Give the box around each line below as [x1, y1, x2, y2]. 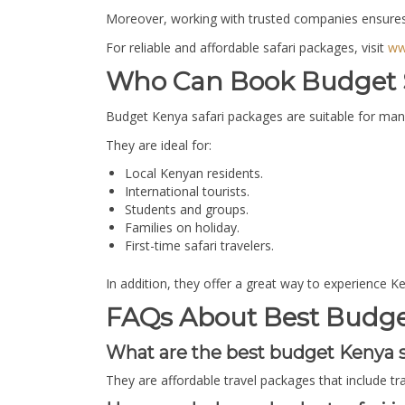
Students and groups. [125, 201, 249, 219]
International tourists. [125, 183, 250, 201]
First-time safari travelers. [125, 237, 274, 255]
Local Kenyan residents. [125, 165, 263, 183]
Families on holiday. [125, 219, 240, 237]
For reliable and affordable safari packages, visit [106, 39, 388, 57]
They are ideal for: [106, 137, 212, 155]
